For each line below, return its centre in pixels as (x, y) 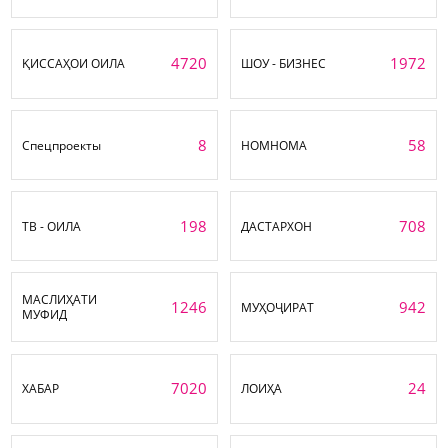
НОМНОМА (274, 145)
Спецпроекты (61, 145)
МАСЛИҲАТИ (60, 300)
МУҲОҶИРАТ (277, 307)
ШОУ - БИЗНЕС (283, 64)
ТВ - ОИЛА (52, 226)
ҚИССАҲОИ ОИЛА (73, 64)
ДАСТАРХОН (276, 226)
